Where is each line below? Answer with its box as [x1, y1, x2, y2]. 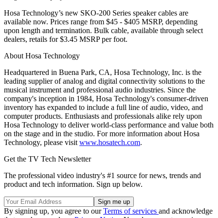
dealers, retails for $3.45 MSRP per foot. [4, 35, 127, 43]
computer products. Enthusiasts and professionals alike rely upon [4, 111, 202, 120]
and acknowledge [159, 206, 213, 215]
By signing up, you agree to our [4, 206, 103, 215]
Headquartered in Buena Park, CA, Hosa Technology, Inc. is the [4, 68, 201, 76]
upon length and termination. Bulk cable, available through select [4, 26, 203, 35]
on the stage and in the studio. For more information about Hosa [4, 129, 200, 138]
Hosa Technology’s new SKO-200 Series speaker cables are [4, 8, 188, 17]
